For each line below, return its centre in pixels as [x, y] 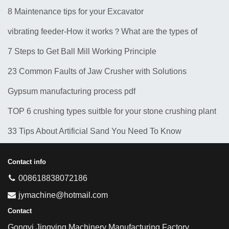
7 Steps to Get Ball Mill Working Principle [82, 52]
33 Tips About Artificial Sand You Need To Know [95, 131]
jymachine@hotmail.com [63, 195]
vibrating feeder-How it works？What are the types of [102, 32]
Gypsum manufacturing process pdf [72, 91]
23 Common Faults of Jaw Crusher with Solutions [97, 72]
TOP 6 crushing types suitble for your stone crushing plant [112, 111]
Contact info [27, 162]
